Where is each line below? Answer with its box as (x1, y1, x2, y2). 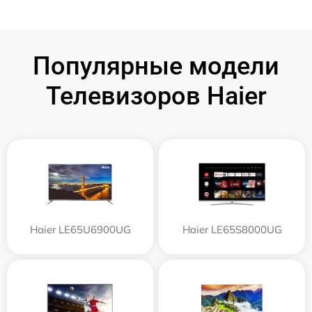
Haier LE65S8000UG (182, 222, 282, 236)
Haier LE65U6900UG (29, 222, 131, 236)
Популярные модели (33, 51, 279, 81)
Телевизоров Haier (45, 81, 267, 111)
